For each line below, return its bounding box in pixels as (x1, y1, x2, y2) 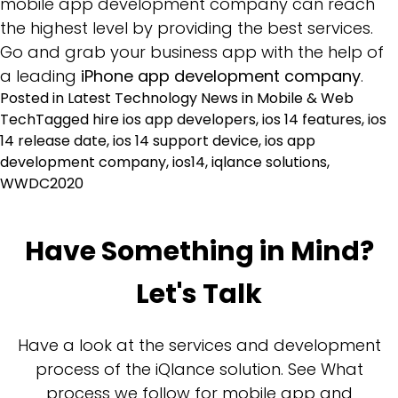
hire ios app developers (92, 108, 256, 130)
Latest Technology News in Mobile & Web (68, 87, 354, 108)
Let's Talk (136, 275, 262, 313)
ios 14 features (262, 108, 362, 130)
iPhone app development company (81, 64, 361, 87)
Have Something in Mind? (24, 232, 374, 270)
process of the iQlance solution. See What (35, 357, 363, 380)
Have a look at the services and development (17, 333, 381, 356)
